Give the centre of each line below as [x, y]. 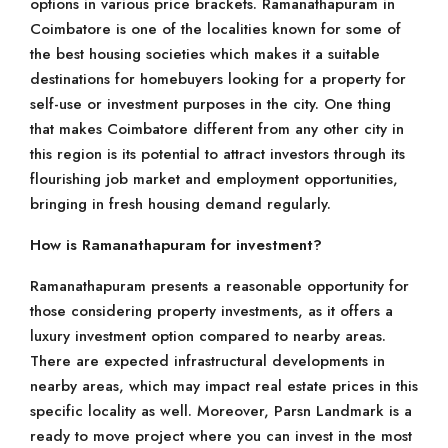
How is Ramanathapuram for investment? [176, 245]
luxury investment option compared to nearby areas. [208, 336]
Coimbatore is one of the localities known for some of [215, 29]
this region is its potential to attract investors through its [217, 154]
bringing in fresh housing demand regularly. [180, 204]
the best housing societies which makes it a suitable [205, 54]
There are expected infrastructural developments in [207, 361]
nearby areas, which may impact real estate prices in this [224, 386]
